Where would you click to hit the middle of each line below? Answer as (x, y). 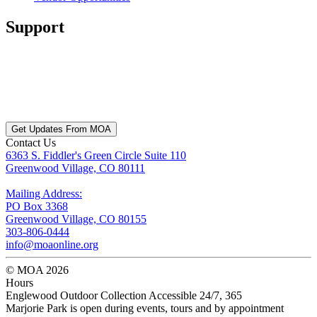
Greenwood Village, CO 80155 (76, 219)
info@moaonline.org (52, 245)
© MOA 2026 (37, 270)
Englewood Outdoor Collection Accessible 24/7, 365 (124, 296)
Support (35, 27)
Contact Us (31, 143)
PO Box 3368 (37, 207)
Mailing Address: (44, 194)
